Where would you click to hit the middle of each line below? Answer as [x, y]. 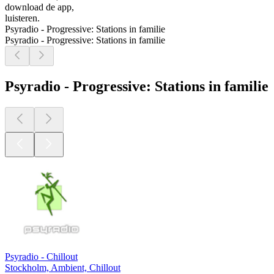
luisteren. [22, 18]
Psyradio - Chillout [41, 256]
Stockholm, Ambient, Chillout [63, 267]
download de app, [39, 7]
